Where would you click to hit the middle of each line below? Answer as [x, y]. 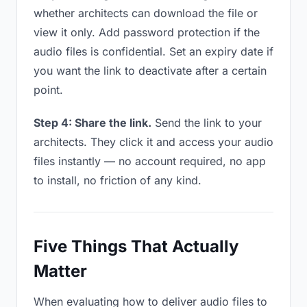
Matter [60, 271]
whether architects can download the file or [146, 13]
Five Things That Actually [136, 246]
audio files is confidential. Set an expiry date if [153, 51]
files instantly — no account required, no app [150, 161]
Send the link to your [207, 123]
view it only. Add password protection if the [147, 32]
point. [48, 90]
